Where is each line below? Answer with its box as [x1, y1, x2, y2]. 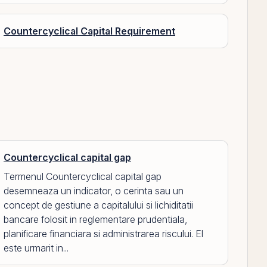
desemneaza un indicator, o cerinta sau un [4, 185, 184, 197]
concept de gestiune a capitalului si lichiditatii [4, 199, 193, 211]
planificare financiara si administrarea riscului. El [4, 228, 203, 240]
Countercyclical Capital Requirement [4, 25, 175, 37]
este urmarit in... [4, 242, 69, 254]
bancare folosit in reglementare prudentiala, [4, 213, 187, 225]
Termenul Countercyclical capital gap [4, 170, 162, 182]
